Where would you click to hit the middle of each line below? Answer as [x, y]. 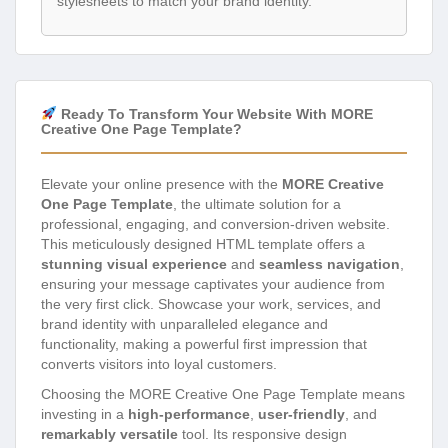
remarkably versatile [109, 434]
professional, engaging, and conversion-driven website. [215, 224]
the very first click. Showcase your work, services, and [211, 304]
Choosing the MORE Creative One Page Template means [223, 394]
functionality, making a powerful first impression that [204, 344]
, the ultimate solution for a [257, 204]
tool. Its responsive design [262, 434]
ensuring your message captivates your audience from [213, 284]
